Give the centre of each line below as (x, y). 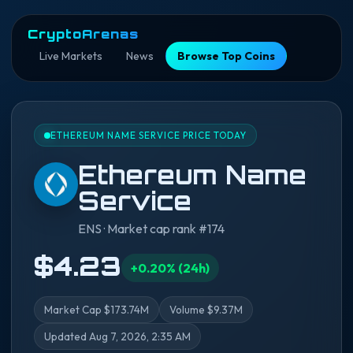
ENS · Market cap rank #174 (151, 229)
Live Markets (71, 56)
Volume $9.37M (206, 310)
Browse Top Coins (226, 56)
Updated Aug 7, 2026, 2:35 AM (117, 336)
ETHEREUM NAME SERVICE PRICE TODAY (149, 135)
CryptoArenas (83, 34)
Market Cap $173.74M (97, 310)
